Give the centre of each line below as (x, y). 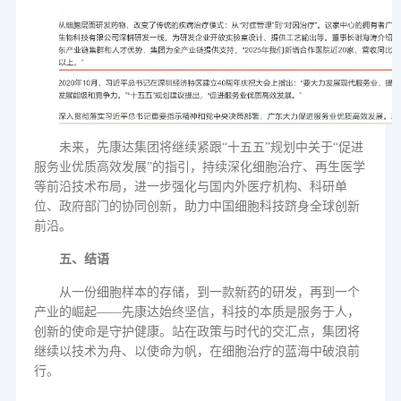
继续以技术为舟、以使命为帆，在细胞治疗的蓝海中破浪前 (196, 351)
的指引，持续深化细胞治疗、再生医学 (258, 167)
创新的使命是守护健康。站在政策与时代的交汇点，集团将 (196, 332)
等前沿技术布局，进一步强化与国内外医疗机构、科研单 (190, 187)
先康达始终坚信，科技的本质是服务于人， (240, 312)
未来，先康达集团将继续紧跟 (140, 147)
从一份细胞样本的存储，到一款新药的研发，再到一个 (209, 292)
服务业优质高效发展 (90, 167)
